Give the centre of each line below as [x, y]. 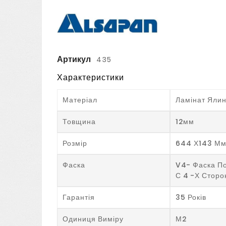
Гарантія [79, 197]
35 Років [191, 197]
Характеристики [91, 77]
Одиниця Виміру [93, 219]
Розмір [75, 143]
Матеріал [80, 100]
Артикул [75, 59]
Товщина [79, 121]
